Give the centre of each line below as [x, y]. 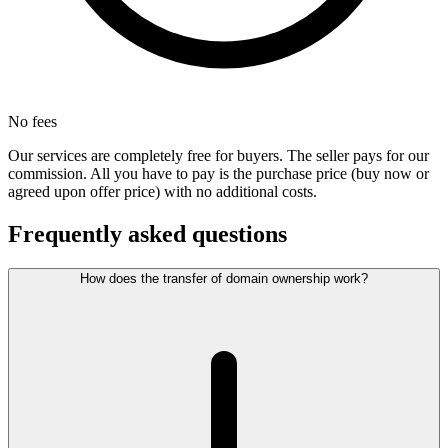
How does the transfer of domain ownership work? [224, 279]
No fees [32, 122]
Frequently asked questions [147, 234]
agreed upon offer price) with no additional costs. [162, 192]
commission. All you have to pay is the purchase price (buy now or [218, 174]
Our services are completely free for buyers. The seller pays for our [218, 156]
